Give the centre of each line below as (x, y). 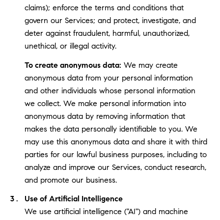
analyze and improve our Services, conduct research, (115, 167)
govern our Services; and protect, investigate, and (110, 21)
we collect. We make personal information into (105, 103)
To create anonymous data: (73, 65)
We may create (149, 65)
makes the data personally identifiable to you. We (111, 129)
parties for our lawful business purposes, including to (115, 154)
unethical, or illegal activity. (70, 46)
